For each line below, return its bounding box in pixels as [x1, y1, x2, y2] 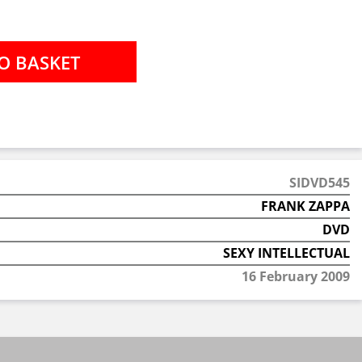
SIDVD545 [288, 174, 350, 192]
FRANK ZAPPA [260, 197, 350, 215]
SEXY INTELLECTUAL [222, 244, 350, 262]
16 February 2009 [241, 267, 350, 285]
